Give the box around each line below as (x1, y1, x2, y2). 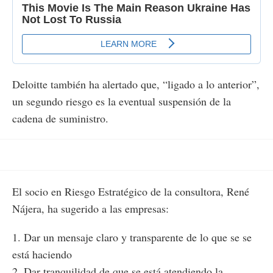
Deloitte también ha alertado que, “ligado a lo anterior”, (12, 77, 260, 92)
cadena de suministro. (12, 111, 108, 126)
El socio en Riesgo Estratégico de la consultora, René (12, 184, 249, 199)
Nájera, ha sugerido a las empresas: (12, 201, 169, 216)
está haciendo (12, 247, 72, 262)
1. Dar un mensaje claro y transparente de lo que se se (12, 230, 252, 245)
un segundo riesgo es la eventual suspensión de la (12, 94, 231, 109)
